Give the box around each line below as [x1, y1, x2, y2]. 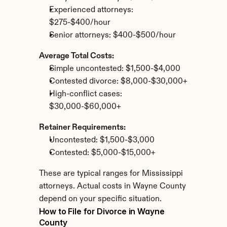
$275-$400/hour [49, 19, 110, 27]
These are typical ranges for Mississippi [39, 170, 183, 178]
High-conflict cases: [49, 90, 122, 98]
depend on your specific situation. [39, 195, 162, 203]
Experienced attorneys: [49, 6, 133, 14]
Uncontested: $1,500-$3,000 [49, 136, 155, 144]
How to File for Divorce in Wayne [39, 206, 165, 216]
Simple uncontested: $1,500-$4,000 [49, 65, 180, 73]
